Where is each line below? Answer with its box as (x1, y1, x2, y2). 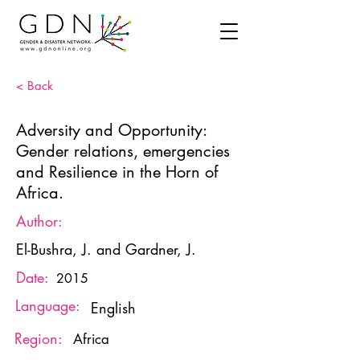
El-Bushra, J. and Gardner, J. (16, 239, 196, 259)
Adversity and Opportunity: (16, 120, 207, 141)
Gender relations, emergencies (16, 141, 230, 162)
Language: (15, 296, 80, 315)
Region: (14, 329, 63, 348)
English (91, 298, 136, 317)
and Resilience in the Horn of (16, 162, 218, 182)
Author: (16, 211, 63, 231)
